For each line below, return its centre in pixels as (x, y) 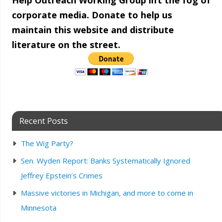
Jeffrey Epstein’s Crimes (61, 175)
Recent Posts (43, 121)
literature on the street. (66, 45)
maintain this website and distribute (93, 30)
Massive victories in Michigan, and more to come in (107, 193)
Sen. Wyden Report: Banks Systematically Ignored (105, 161)
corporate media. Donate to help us (92, 15)
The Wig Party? (47, 143)
